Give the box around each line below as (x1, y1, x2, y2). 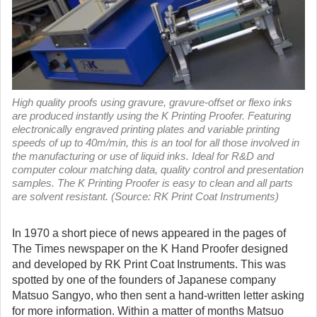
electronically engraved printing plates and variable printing (12, 123, 279, 135)
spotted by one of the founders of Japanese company (12, 274, 276, 286)
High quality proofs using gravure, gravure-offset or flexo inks (12, 96, 292, 108)
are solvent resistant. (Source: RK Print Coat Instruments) (12, 190, 279, 202)
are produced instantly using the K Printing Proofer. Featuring (12, 110, 291, 122)
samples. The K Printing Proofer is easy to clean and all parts (12, 177, 293, 189)
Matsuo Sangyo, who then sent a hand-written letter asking (12, 289, 304, 301)
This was (241, 258, 286, 270)
